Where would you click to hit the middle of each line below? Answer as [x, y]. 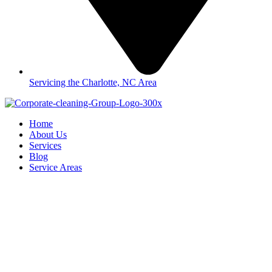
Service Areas [56, 167]
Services [45, 145]
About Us [48, 134]
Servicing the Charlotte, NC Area [93, 82]
